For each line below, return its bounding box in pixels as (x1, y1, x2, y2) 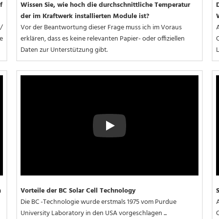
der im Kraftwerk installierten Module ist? (21, 11, 149, 22)
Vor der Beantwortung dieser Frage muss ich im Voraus (21, 22, 182, 34)
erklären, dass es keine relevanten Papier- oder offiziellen (21, 33, 185, 45)
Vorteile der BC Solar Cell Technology (21, 185, 135, 197)
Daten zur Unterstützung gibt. (21, 44, 108, 56)
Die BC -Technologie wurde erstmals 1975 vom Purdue (21, 197, 176, 208)
